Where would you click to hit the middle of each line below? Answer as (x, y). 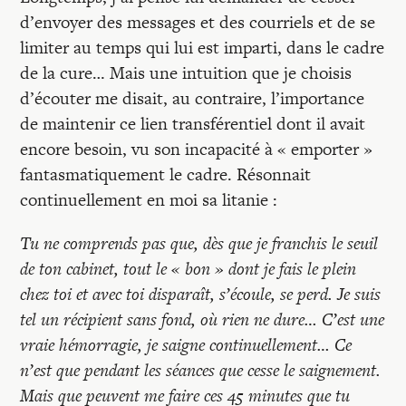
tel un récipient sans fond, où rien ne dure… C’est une (203, 319)
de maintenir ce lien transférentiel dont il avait (193, 124)
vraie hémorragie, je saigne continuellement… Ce (186, 345)
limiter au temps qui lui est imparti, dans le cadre (203, 48)
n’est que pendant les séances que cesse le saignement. (201, 370)
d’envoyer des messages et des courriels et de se (198, 22)
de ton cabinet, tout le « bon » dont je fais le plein (188, 269)
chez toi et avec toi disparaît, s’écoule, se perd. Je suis (201, 294)
